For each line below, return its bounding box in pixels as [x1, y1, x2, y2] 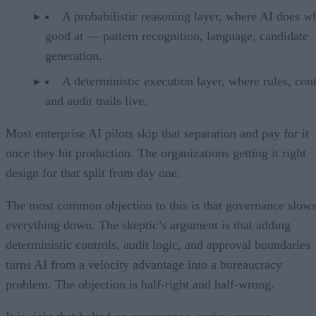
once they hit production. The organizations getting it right [6, 146, 306, 161]
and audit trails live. [45, 94, 147, 109]
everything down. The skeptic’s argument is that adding [6, 218, 291, 233]
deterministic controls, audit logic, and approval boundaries [6, 238, 310, 253]
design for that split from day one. [6, 166, 181, 181]
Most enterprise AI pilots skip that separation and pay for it [6, 126, 309, 141]
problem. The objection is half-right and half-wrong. [6, 277, 274, 292]
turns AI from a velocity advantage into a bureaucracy [6, 257, 282, 272]
